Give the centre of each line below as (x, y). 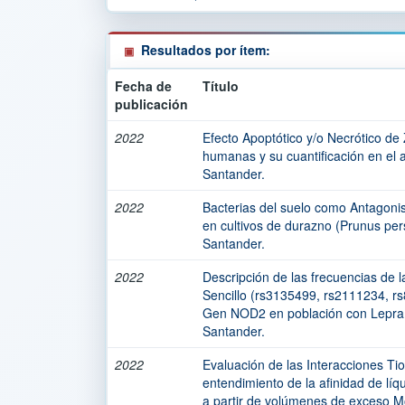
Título (221, 86)
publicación (151, 104)
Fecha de (143, 86)
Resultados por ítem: (206, 50)
